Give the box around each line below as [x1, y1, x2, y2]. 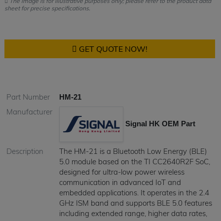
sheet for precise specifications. [4, 4, 90, 12]
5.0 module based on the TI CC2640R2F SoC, [59, 157, 210, 166]
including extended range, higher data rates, [59, 209, 207, 218]
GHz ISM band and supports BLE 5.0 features [59, 198, 212, 208]
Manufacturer [6, 107, 52, 116]
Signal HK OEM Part [123, 119, 195, 128]
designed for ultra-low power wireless [59, 167, 184, 177]
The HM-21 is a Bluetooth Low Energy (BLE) [59, 147, 207, 156]
